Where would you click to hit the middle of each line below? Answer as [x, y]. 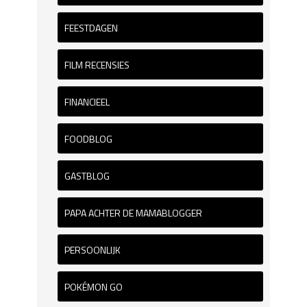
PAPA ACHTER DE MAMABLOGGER [133, 213]
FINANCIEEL [87, 102]
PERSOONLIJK [93, 250]
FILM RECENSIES [97, 65]
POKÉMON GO [94, 287]
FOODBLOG [88, 139]
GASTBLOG [87, 176]
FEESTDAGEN [91, 28]
